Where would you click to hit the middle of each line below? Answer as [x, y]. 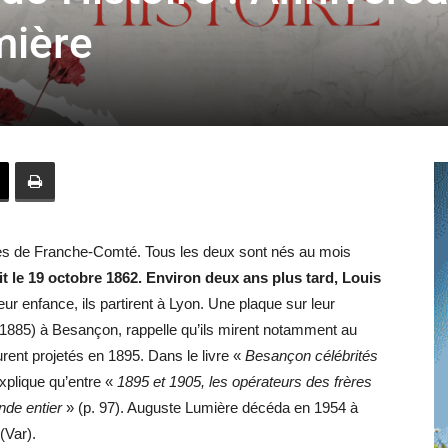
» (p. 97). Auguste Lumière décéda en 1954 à [210, 407]
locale [241, 268]
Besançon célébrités [311, 355]
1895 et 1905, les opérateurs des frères [244, 381]
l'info [237, 138]
